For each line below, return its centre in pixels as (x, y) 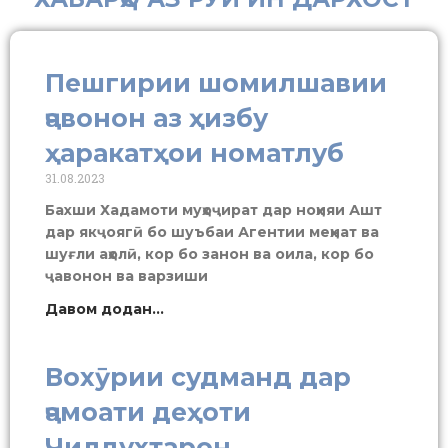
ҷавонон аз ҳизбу (156, 117)
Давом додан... (104, 308)
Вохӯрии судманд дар (198, 376)
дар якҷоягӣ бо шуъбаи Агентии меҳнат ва (212, 231)
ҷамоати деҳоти (148, 411)
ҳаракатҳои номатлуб (194, 152)
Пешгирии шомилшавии (216, 82)
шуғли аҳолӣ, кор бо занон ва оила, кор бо (209, 253)
